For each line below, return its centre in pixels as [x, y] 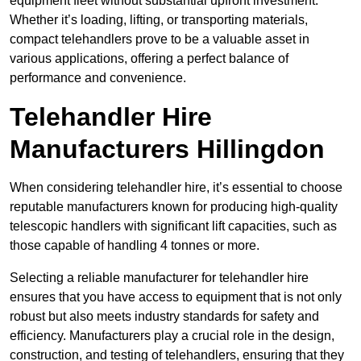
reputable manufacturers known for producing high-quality [174, 207]
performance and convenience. [98, 78]
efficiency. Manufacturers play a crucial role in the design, [172, 336]
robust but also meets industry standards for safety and [164, 317]
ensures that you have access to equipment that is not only [176, 297]
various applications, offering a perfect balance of [149, 59]
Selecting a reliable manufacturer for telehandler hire [159, 278]
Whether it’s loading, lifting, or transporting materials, [159, 20]
